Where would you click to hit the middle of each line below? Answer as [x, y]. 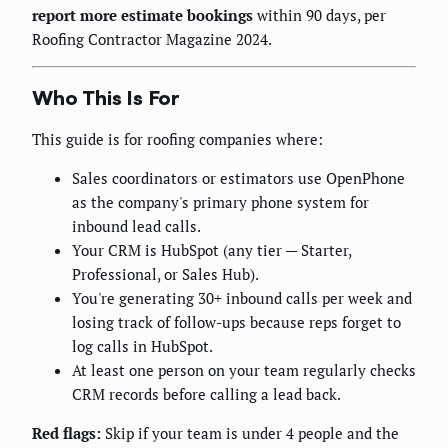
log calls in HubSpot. [142, 346]
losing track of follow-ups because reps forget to [236, 322]
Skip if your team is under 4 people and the [250, 433]
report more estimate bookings [142, 15]
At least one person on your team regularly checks [244, 370]
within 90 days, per [319, 15]
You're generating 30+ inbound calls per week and [242, 298]
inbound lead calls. [136, 226]
